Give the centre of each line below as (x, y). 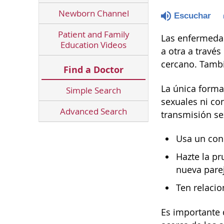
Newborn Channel (93, 13)
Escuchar (192, 16)
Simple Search (93, 90)
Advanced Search (93, 111)
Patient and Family (93, 34)
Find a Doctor (93, 70)
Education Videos (93, 45)
